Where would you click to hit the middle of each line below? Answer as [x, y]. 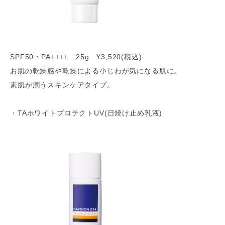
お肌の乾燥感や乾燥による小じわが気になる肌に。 [96, 71]
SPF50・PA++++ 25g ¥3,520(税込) [76, 57]
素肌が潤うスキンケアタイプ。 [62, 85]
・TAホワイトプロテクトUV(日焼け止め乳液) [86, 113]
